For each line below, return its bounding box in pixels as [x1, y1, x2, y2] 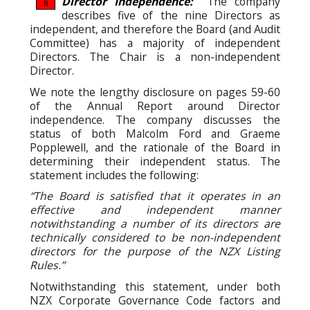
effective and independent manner [30, 202, 280, 218]
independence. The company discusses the [30, 111, 280, 127]
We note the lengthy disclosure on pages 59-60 [30, 84, 280, 100]
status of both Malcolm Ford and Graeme [30, 125, 280, 141]
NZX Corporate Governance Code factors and [30, 293, 280, 309]
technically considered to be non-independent [30, 230, 280, 246]
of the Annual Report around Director [30, 98, 280, 113]
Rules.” [30, 257, 64, 273]
